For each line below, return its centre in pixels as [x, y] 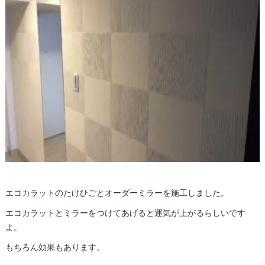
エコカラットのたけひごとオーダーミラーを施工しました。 [117, 192]
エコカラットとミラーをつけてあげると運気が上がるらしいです [125, 212]
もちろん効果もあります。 [55, 247]
